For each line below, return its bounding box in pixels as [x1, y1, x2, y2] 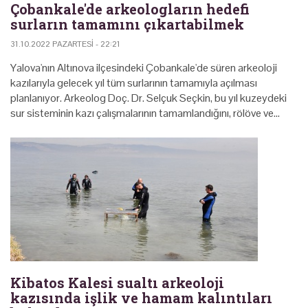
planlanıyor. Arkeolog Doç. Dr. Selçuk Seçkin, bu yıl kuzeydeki [10, 90, 287, 105]
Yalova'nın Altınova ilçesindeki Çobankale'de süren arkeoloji [10, 60, 277, 75]
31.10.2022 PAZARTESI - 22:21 [10, 38, 120, 49]
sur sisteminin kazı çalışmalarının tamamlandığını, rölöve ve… [10, 105, 280, 120]
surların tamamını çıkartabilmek [10, 14, 244, 33]
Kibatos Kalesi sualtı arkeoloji [10, 273, 224, 291]
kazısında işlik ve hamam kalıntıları [10, 288, 272, 307]
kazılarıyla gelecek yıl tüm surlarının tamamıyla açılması [10, 75, 257, 90]
